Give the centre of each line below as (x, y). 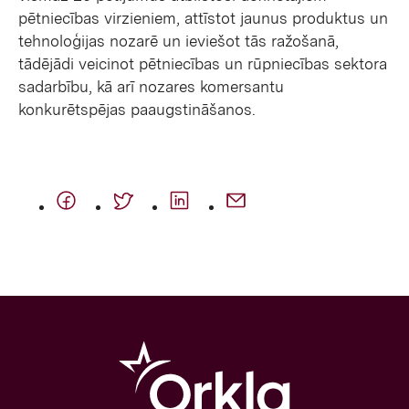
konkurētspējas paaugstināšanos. (137, 109)
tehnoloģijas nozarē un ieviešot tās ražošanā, (178, 41)
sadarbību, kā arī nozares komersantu (151, 86)
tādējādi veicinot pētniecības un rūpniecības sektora (203, 63)
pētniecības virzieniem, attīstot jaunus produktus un (203, 18)
